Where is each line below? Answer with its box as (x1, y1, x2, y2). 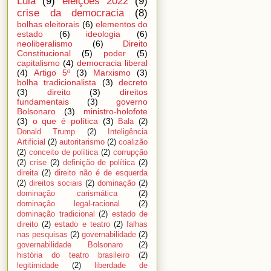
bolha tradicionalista (17, 77, 97, 87)
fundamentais (17, 96, 69, 106)
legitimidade (17, 261, 59, 270)
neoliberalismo (17, 38, 73, 48)
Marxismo (93, 67, 131, 77)
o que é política (32, 116, 98, 126)
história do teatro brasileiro (17, 250, 129, 260)
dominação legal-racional (17, 199, 120, 208)
